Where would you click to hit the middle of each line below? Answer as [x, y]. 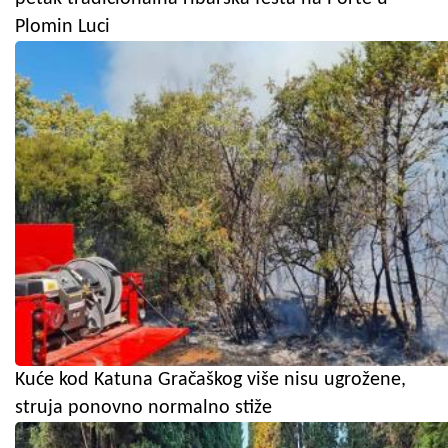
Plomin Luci [62, 26]
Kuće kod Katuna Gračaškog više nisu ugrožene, [210, 379]
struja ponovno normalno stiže [143, 407]
